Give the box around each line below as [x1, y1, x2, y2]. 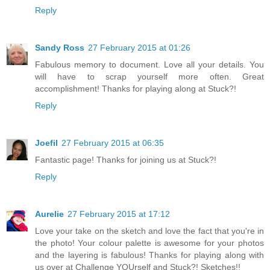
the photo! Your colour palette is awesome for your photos [35, 238, 264, 248]
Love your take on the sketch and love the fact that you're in [35, 226, 264, 236]
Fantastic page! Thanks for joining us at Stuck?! [35, 155, 216, 165]
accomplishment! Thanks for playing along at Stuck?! [35, 84, 236, 94]
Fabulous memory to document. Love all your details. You [35, 60, 264, 70]
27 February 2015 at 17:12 [67, 209, 170, 219]
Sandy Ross [35, 43, 84, 53]
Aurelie [35, 209, 64, 219]
